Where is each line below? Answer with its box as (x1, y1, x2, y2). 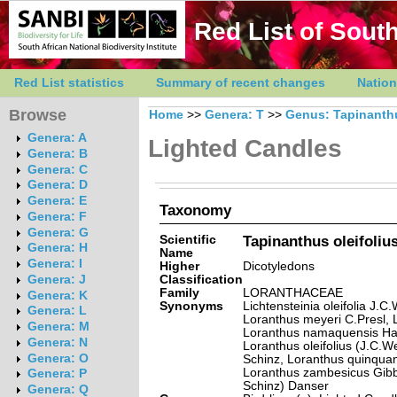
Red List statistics (14, 76, 124, 90)
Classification (159, 272, 243, 286)
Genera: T (205, 108, 264, 121)
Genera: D (27, 178, 88, 192)
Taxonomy (159, 201, 231, 218)
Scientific (159, 232, 216, 246)
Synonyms (159, 299, 223, 313)
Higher (159, 259, 199, 273)
